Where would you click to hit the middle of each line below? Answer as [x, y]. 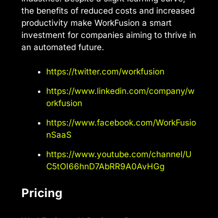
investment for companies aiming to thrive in [109, 35]
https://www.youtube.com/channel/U [119, 154]
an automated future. [63, 47]
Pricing [42, 193]
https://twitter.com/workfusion [105, 72]
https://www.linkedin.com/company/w [120, 91]
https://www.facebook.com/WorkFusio [121, 123]
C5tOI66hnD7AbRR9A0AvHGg [105, 167]
